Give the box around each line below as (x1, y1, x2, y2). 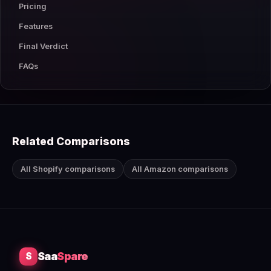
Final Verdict (19, 41, 68, 51)
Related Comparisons (12, 134, 130, 148)
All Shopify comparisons (21, 164, 115, 174)
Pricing (19, 1, 47, 11)
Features (19, 21, 53, 31)
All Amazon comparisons (132, 164, 228, 174)
